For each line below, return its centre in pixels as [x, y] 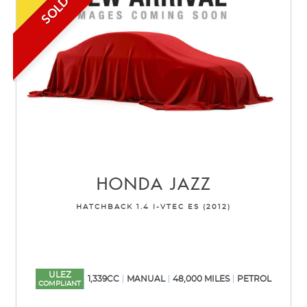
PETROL [254, 279]
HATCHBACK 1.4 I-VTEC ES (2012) [153, 207]
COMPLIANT [60, 284]
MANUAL [146, 279]
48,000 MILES [201, 279]
